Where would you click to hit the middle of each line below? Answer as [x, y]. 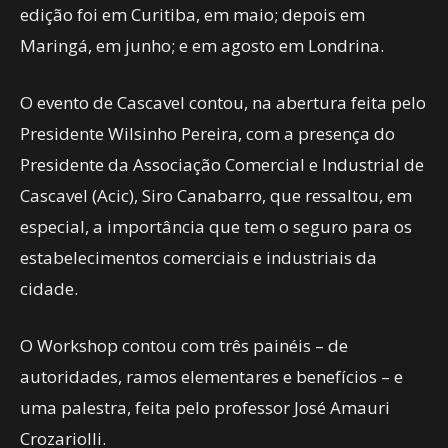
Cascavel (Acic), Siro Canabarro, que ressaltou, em [216, 195]
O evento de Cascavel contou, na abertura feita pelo [223, 102]
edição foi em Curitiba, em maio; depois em [192, 14]
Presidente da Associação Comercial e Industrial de [222, 164]
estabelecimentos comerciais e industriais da [198, 257]
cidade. [49, 288]
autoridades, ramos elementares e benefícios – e [211, 376]
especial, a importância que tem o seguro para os [216, 226]
